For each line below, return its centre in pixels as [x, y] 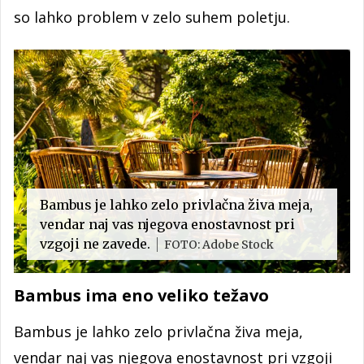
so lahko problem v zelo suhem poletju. [152, 17]
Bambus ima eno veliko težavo [141, 296]
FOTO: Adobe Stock [219, 245]
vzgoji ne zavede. [97, 244]
